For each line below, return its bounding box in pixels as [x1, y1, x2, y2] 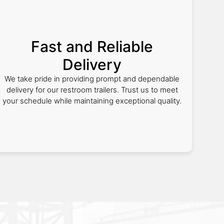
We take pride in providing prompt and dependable [4, 74, 179, 83]
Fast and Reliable [31, 37, 153, 55]
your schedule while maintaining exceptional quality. [2, 96, 181, 105]
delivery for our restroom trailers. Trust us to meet [6, 85, 178, 94]
